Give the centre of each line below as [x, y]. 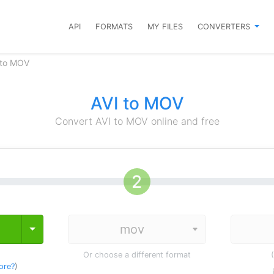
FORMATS [114, 27]
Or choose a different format [137, 255]
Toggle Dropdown [71, 229]
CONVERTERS [225, 27]
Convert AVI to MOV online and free [137, 121]
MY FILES [165, 27]
